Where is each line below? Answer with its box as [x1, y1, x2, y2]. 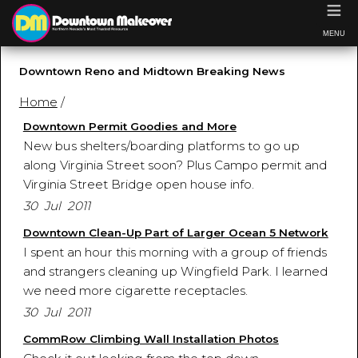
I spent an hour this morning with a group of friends [22, 245, 327, 261]
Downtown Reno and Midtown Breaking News [18, 64, 285, 78]
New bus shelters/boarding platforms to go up [22, 138, 300, 154]
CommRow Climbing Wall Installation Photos [22, 332, 279, 346]
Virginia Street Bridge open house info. [22, 177, 254, 193]
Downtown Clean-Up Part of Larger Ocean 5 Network [22, 226, 328, 240]
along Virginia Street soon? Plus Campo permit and [22, 157, 327, 173]
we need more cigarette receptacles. [22, 283, 248, 299]
